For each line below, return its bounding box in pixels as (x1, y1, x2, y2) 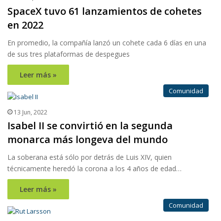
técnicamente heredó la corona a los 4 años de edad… (7, 164, 182, 174)
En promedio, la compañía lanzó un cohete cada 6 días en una (7, 38, 206, 48)
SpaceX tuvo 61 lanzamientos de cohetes (7, 4, 202, 18)
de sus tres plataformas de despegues (7, 49, 130, 59)
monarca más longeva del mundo (7, 133, 168, 147)
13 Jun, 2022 (14, 108, 47, 117)
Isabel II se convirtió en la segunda (7, 119, 173, 133)
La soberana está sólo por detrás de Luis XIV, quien (7, 152, 172, 162)
